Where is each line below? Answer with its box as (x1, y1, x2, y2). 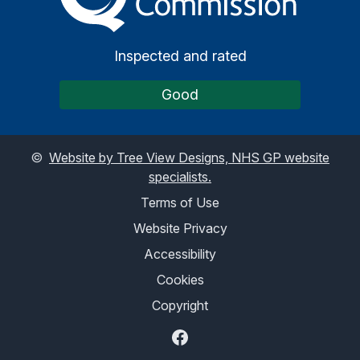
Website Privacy (133, 219, 227, 236)
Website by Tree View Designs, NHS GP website (49, 149, 329, 166)
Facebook (170, 329, 236, 346)
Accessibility (144, 245, 216, 262)
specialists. (149, 168, 211, 185)
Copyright (152, 297, 208, 313)
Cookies (156, 271, 204, 288)
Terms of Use (141, 194, 219, 211)
